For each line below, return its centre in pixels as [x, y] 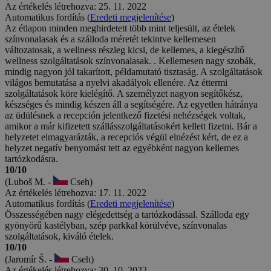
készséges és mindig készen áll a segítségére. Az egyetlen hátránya [131, 104]
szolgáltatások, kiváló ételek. [59, 236]
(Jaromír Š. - [30, 259]
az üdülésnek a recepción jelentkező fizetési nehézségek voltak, [125, 115]
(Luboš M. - [29, 181]
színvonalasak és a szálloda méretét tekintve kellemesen [110, 39]
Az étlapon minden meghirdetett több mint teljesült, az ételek [120, 28]
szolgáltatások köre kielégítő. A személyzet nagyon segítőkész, [124, 93]
